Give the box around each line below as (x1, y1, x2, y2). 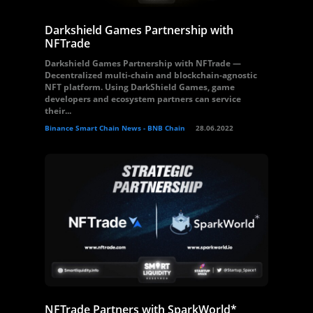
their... (45, 105, 71, 117)
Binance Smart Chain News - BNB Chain (45, 123, 185, 133)
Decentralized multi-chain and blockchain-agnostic (45, 69, 257, 81)
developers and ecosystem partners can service (45, 93, 241, 105)
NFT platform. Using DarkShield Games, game (45, 81, 235, 93)
